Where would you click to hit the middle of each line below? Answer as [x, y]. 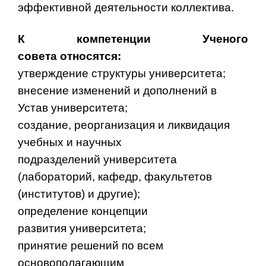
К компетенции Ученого [133, 39]
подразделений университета [97, 159]
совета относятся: [69, 56]
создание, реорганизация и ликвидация [124, 125]
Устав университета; [73, 107]
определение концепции [83, 211]
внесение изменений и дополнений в [117, 90]
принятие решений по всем [91, 245]
